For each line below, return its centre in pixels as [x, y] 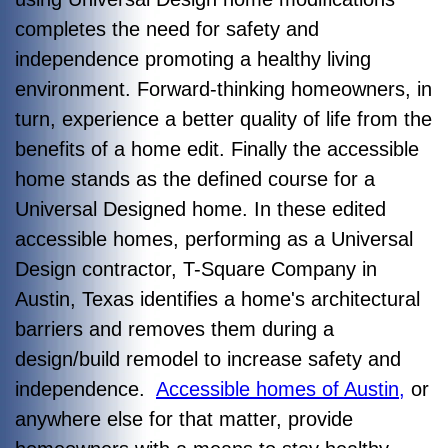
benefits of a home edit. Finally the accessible [217, 148]
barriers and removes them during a [174, 328]
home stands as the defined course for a [195, 178]
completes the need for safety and [167, 28]
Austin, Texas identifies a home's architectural [217, 298]
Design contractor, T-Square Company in [196, 268]
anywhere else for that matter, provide [184, 418]
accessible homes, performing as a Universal [214, 238]
